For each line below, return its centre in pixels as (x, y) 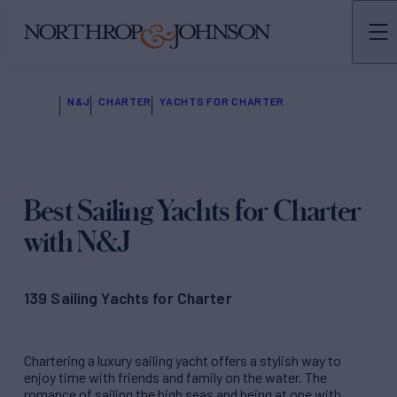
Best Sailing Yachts (129, 210)
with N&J (77, 241)
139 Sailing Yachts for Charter (128, 298)
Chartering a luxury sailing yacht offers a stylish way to (183, 360)
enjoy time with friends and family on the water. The (175, 377)
